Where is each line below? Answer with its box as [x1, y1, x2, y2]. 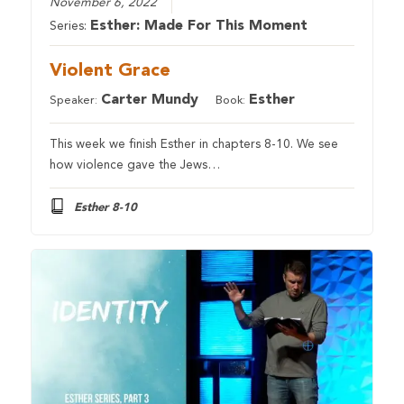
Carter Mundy [101, 92, 199, 107]
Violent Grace [50, 61, 171, 80]
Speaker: [50, 94, 102, 106]
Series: [50, 20, 91, 32]
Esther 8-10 [73, 201, 137, 214]
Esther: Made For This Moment [90, 18, 308, 33]
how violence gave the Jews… [50, 159, 221, 171]
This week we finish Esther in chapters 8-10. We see [50, 138, 339, 151]
